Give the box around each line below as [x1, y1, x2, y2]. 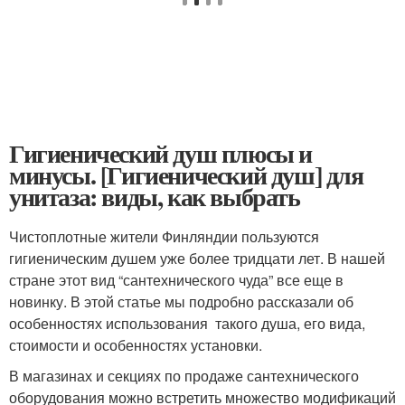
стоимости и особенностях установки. [9, 334, 262, 356]
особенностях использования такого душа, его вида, [9, 313, 365, 334]
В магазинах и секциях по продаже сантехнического [9, 365, 359, 387]
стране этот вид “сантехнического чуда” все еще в [9, 269, 344, 291]
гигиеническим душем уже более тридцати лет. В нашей [9, 248, 385, 269]
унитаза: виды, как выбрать [9, 178, 300, 216]
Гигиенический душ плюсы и [9, 135, 313, 173]
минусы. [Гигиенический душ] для [9, 156, 363, 194]
